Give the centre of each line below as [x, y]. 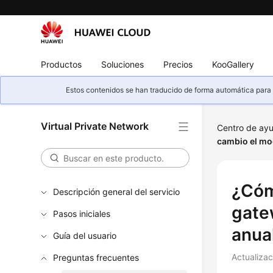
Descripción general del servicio [117, 192]
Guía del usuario [85, 236]
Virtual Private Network [95, 126]
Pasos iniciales [82, 214]
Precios [178, 64]
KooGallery [233, 64]
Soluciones [123, 64]
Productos [62, 64]
